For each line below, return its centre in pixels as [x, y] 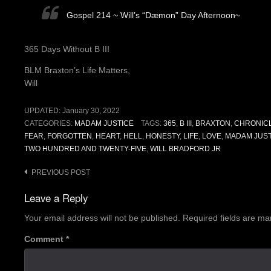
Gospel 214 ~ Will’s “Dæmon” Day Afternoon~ [153, 15]
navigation [48, 191]
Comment [45, 239]
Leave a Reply [56, 198]
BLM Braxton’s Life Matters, [77, 70]
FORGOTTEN [70, 136]
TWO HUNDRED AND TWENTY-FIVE [85, 149]
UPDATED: [43, 111]
